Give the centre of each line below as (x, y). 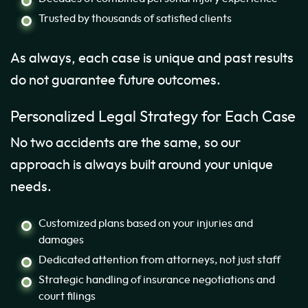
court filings (67, 297)
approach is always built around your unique (142, 165)
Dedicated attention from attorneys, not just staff (159, 260)
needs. (31, 187)
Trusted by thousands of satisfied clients (135, 19)
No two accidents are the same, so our (125, 143)
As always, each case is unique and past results (152, 59)
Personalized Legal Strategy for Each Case (153, 118)
